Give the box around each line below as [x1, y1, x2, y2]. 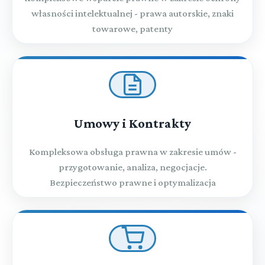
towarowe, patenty [92, 22, 173, 34]
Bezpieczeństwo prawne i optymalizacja [49, 176, 216, 188]
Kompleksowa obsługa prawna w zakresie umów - [28, 146, 237, 157]
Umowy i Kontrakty [74, 115, 191, 131]
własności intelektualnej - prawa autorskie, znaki [31, 7, 234, 19]
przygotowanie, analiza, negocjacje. [58, 161, 207, 173]
